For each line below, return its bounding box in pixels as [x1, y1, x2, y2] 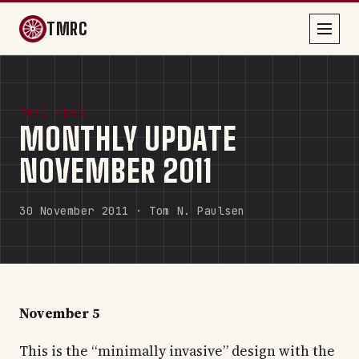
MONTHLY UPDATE [19, 120, 237, 158]
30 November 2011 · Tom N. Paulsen [19, 204, 245, 219]
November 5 [19, 304, 99, 324]
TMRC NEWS [19, 106, 87, 120]
